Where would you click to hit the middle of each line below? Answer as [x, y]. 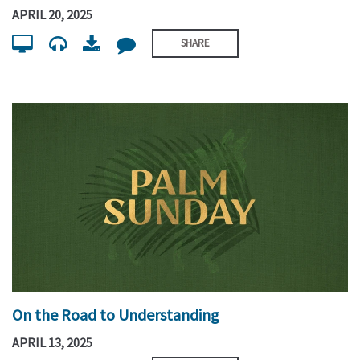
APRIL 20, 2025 [52, 14]
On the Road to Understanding [116, 315]
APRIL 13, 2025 [52, 342]
